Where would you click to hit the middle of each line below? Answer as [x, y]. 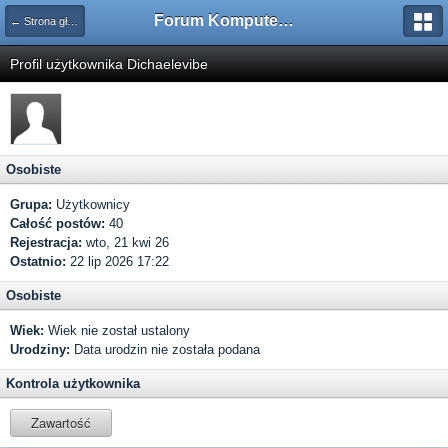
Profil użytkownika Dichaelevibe [109, 64]
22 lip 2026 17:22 [117, 261]
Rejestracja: [46, 242]
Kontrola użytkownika [73, 383]
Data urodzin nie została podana [165, 349]
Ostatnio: [38, 261]
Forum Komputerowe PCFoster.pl [286, 20]
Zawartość [61, 422]
